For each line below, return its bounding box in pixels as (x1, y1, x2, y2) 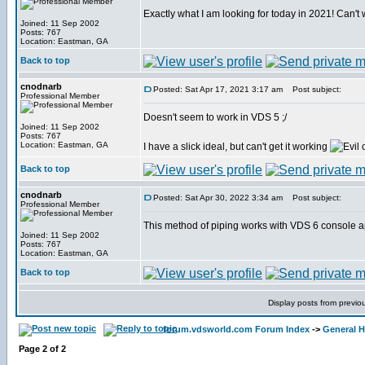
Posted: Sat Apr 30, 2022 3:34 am (153, 193, 283, 202)
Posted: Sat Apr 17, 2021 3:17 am (153, 85, 283, 94)
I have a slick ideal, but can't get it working (143, 141, 330, 152)
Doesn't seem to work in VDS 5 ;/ (143, 112, 287, 123)
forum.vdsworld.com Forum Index (163, 324, 310, 334)
